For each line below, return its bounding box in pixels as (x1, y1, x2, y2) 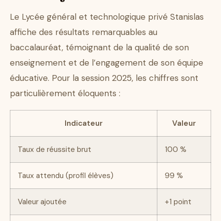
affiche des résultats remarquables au (10, 27, 157, 38)
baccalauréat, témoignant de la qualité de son (10, 42, 189, 53)
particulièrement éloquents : (10, 88, 120, 99)
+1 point (165, 197, 191, 207)
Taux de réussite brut (18, 145, 91, 155)
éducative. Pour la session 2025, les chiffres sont (10, 73, 198, 84)
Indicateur (65, 118, 103, 129)
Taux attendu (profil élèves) (18, 171, 113, 181)
